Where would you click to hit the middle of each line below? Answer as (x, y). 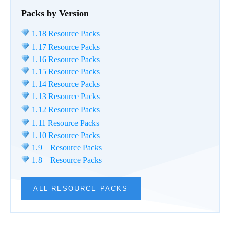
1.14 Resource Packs (65, 84)
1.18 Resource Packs (65, 33)
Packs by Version (55, 13)
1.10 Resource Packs (65, 135)
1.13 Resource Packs (65, 96)
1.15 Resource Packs (65, 71)
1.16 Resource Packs (65, 59)
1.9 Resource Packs (66, 147)
